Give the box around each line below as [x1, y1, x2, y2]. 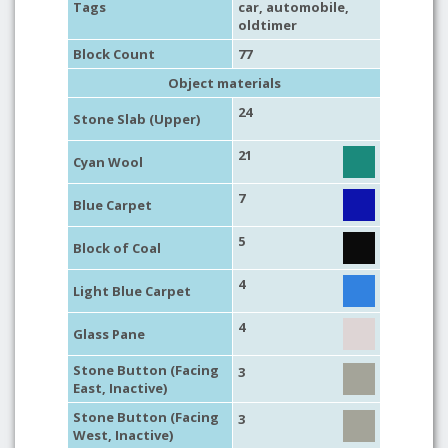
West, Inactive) [73, 426, 173, 444]
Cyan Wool [73, 153, 143, 171]
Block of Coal [73, 239, 161, 257]
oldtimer [238, 16, 297, 34]
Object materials [167, 74, 281, 92]
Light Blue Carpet [73, 282, 191, 300]
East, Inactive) [73, 379, 167, 397]
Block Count [73, 45, 155, 63]
